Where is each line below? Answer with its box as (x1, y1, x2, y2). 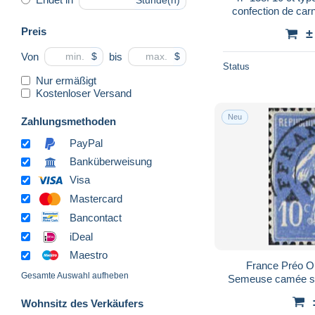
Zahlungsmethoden (21, 115, 116, 127)
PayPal (70, 137, 103, 150)
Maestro (70, 249, 108, 262)
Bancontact (70, 211, 122, 224)
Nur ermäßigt (36, 74, 96, 86)
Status (223, 60, 250, 72)
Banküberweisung (70, 155, 152, 168)
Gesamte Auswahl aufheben (21, 271, 129, 281)
